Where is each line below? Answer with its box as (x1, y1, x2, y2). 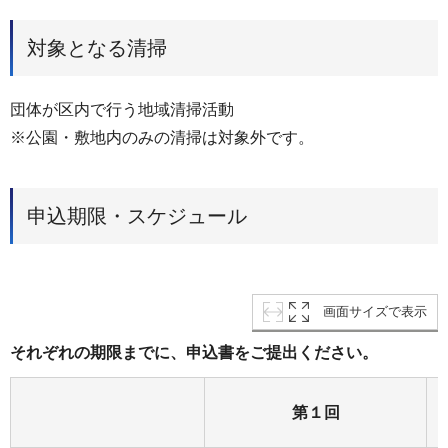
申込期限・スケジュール (27, 205, 247, 228)
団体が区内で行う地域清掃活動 (10, 100, 234, 118)
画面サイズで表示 (323, 304, 427, 320)
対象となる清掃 (27, 36, 167, 59)
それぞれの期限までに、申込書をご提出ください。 (10, 344, 378, 362)
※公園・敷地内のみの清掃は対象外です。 (10, 128, 314, 146)
